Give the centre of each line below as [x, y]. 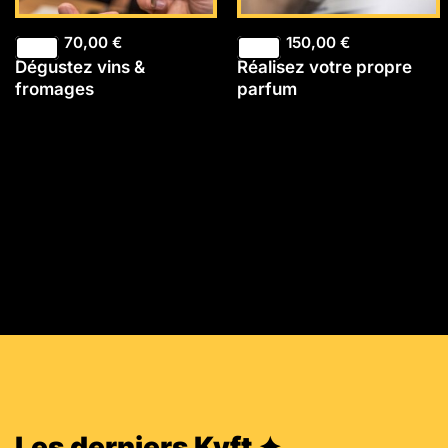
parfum [267, 88]
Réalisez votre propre [325, 66]
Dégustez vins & [80, 66]
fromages [54, 88]
